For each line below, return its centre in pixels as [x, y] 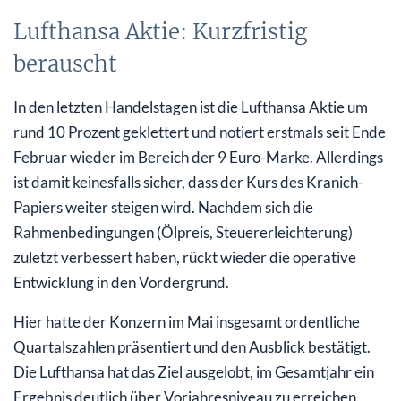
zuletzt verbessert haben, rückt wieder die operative [185, 258]
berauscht [65, 64]
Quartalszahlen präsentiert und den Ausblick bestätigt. [192, 347]
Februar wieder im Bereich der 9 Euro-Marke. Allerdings [198, 158]
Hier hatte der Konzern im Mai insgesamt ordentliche [187, 322]
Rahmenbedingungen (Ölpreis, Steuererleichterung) [183, 233]
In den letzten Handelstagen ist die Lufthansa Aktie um [191, 107]
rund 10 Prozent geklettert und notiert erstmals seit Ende [200, 132]
